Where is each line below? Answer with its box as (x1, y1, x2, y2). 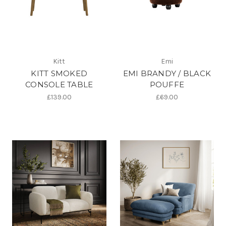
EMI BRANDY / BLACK (123, 68, 211, 78)
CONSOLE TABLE (25, 79, 93, 89)
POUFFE (149, 79, 184, 89)
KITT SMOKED (31, 68, 88, 78)
